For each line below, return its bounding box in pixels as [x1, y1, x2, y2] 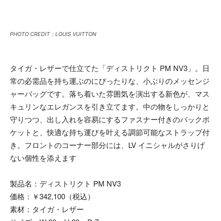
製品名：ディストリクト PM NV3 [10, 178, 121, 188]
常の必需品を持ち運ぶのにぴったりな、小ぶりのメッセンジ [10, 75, 210, 86]
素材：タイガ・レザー [10, 203, 84, 214]
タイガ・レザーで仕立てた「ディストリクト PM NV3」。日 [10, 62, 210, 73]
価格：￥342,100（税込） [10, 190, 95, 201]
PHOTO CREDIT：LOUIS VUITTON [10, 30, 96, 37]
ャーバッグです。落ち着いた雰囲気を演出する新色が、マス [10, 88, 210, 99]
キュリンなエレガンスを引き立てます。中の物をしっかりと [10, 101, 210, 111]
